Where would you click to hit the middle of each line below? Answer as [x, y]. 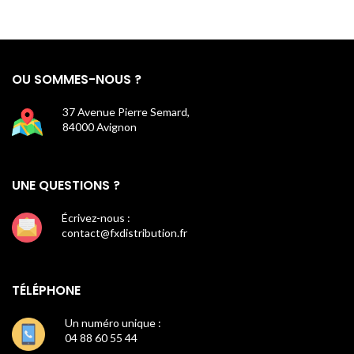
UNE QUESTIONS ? [66, 186]
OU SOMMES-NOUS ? [77, 80]
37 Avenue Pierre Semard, [126, 112]
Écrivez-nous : [96, 218]
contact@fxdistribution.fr [124, 233]
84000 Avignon [100, 127]
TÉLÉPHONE [46, 291]
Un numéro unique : [113, 323]
